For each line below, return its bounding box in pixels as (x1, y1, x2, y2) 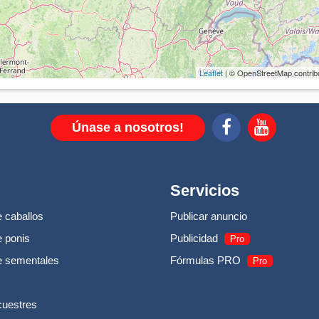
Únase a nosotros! (71, 120, 184, 135)
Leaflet (199, 66, 224, 78)
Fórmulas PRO (170, 253, 241, 266)
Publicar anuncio (170, 209, 247, 222)
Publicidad (170, 231, 218, 244)
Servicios (170, 181, 239, 199)
